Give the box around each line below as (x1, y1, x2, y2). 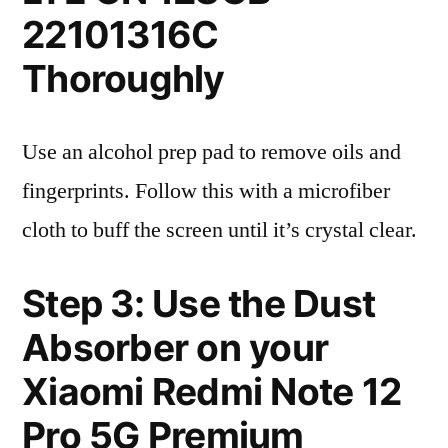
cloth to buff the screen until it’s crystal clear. (22, 216, 417, 244)
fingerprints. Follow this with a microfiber (22, 177, 390, 205)
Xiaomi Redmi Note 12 (22, 369, 402, 414)
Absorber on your (22, 325, 329, 370)
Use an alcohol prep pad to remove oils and (22, 138, 401, 166)
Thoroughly (22, 56, 225, 101)
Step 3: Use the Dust (22, 281, 376, 326)
